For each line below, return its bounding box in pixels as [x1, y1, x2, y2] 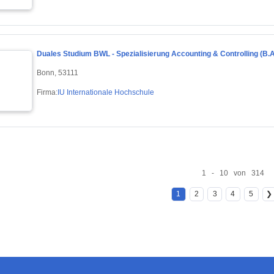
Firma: [37, 87, 57, 97]
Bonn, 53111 [37, 68, 78, 77]
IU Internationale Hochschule [57, 87, 154, 97]
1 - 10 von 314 [201, 168, 264, 177]
